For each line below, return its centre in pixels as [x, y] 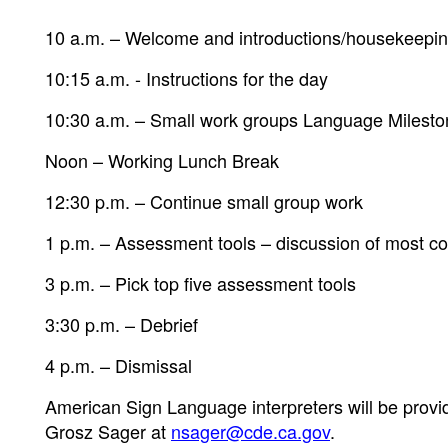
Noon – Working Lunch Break [162, 160]
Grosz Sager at [108, 431]
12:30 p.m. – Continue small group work [204, 201]
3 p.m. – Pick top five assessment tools [200, 283]
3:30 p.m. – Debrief [121, 324]
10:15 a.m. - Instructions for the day [186, 78]
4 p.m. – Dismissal [118, 365]
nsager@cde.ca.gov [250, 431]
